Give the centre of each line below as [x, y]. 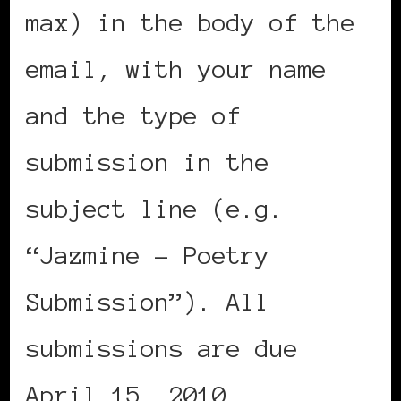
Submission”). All [148, 301]
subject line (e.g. [155, 208]
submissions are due [162, 348]
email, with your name [176, 68]
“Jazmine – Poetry [148, 255]
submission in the [148, 162]
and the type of [133, 115]
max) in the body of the [191, 22]
